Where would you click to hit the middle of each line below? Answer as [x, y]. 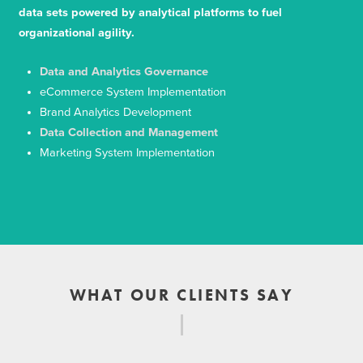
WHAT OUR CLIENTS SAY [181, 295]
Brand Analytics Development [115, 112]
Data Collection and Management [129, 132]
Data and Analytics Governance [124, 72]
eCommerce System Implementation [133, 92]
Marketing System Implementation [127, 153]
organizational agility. [77, 33]
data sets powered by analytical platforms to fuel [150, 13]
